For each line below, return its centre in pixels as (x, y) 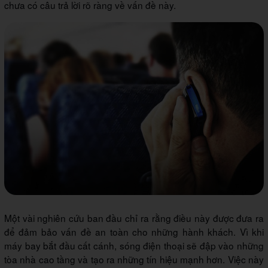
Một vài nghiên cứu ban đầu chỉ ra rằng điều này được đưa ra (134, 218)
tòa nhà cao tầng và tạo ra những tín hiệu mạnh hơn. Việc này (134, 259)
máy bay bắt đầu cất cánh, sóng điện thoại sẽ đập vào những (134, 246)
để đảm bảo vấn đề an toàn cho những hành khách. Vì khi (134, 232)
